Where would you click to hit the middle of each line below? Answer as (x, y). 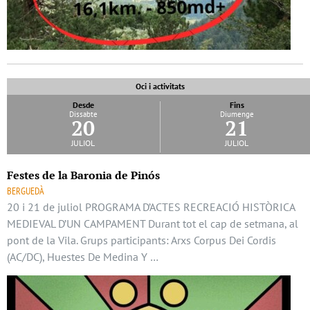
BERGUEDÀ (26, 191)
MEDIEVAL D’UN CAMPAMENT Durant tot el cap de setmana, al (153, 224)
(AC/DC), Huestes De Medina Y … (83, 257)
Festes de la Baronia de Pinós (83, 175)
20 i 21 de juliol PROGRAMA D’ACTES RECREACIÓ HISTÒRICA (151, 207)
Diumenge (237, 115)
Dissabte (83, 115)
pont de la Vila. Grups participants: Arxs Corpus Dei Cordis (142, 240)
